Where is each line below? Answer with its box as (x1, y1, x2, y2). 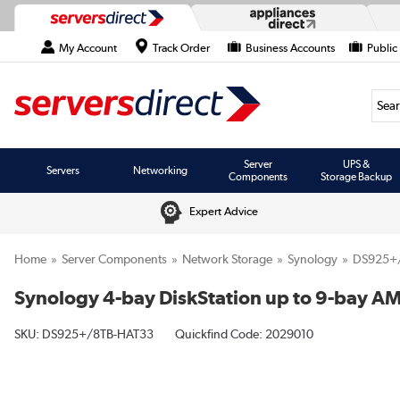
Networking (133, 164, 188, 177)
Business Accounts (246, 41, 335, 54)
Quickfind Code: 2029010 (175, 327, 313, 341)
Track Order (153, 41, 210, 54)
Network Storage (182, 252, 272, 266)
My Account (59, 41, 117, 54)
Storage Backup (320, 171, 392, 183)
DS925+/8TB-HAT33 (42, 327, 154, 341)
